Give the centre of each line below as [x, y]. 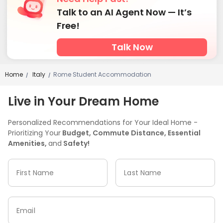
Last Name [143, 172]
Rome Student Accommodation [102, 74]
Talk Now [132, 47]
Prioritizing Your [34, 133]
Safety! [76, 143]
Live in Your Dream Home [83, 101]
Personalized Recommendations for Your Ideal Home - [103, 122]
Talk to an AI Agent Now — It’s [124, 12]
